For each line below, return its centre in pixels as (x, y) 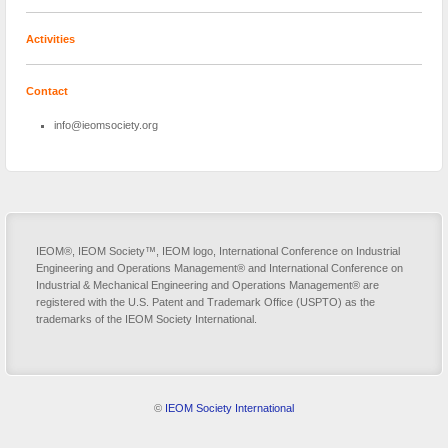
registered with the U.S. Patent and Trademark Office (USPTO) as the (205, 302)
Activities (50, 38)
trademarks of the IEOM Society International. (146, 319)
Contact (47, 91)
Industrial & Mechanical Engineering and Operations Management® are (207, 285)
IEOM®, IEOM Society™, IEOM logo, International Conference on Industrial (218, 251)
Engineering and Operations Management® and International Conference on (219, 268)
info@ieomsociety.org (105, 124)
